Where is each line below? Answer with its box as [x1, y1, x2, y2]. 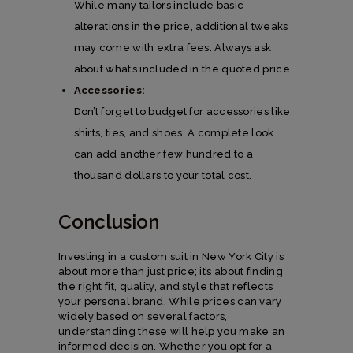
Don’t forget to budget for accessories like [73, 105, 291, 117]
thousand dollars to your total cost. [73, 169, 252, 181]
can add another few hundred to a [73, 147, 254, 160]
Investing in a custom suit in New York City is [58, 250, 284, 262]
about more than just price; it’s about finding [58, 265, 283, 277]
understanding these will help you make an [58, 325, 285, 337]
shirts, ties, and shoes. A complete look [73, 126, 274, 139]
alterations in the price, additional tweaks [73, 20, 288, 32]
